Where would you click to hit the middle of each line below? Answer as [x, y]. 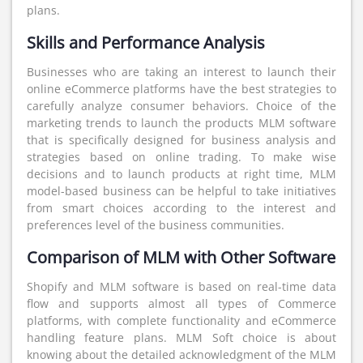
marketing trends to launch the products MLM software [181, 123]
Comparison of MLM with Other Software [181, 257]
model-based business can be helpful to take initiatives [181, 191]
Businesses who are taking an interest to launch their [181, 72]
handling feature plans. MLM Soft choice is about [181, 337]
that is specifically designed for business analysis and [181, 140]
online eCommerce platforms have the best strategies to [181, 89]
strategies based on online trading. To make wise [181, 157]
